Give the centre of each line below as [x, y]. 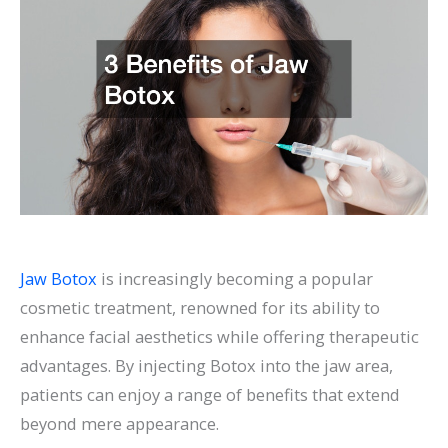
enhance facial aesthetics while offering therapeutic [219, 336]
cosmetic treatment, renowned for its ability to [200, 307]
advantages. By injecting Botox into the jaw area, [206, 365]
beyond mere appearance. [119, 423]
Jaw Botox [58, 278]
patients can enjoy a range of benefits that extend [210, 394]
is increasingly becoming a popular [235, 278]
